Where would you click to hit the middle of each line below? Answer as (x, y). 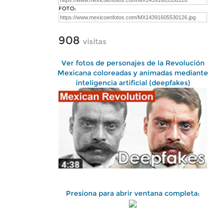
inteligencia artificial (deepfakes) (133, 83)
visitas (95, 41)
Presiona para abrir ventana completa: (133, 193)
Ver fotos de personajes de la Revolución (133, 63)
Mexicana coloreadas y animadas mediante (133, 73)
